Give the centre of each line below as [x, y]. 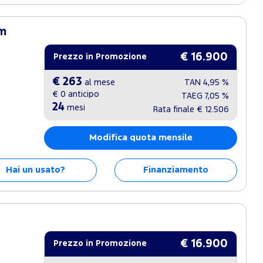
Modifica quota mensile [141, 138]
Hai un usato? [35, 170]
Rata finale [175, 110]
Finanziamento [176, 170]
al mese [99, 83]
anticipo [83, 95]
